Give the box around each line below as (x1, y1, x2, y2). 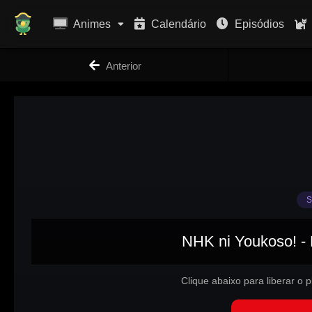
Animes (71, 18, 111, 30)
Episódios (232, 18, 284, 30)
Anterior (106, 60, 142, 72)
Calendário (148, 18, 206, 30)
